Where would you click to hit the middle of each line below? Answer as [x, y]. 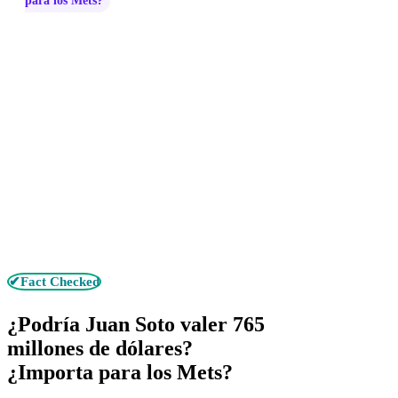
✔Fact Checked [54, 282]
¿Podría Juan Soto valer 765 [136, 324]
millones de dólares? [100, 348]
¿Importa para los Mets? [120, 372]
